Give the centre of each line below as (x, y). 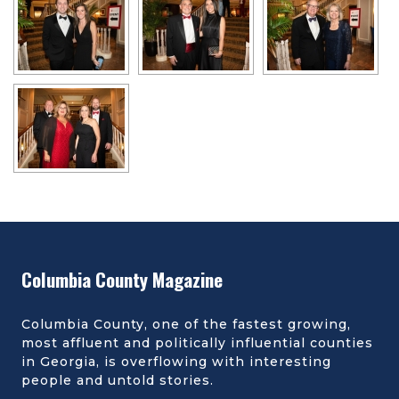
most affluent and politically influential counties (197, 343)
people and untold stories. (118, 381)
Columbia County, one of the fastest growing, (186, 325)
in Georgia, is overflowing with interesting (176, 362)
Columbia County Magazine (122, 280)
